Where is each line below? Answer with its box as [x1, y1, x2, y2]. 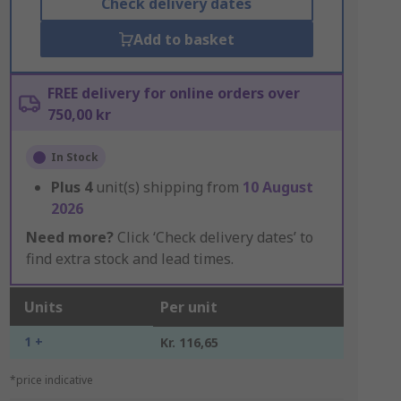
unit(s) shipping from [95, 177, 243, 197]
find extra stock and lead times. [25, 249, 234, 269]
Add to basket [132, 30, 235, 49]
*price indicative [9, 372, 93, 388]
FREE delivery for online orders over [47, 83, 300, 103]
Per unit [159, 297, 218, 317]
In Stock [50, 149, 98, 165]
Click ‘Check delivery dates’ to [113, 227, 313, 247]
